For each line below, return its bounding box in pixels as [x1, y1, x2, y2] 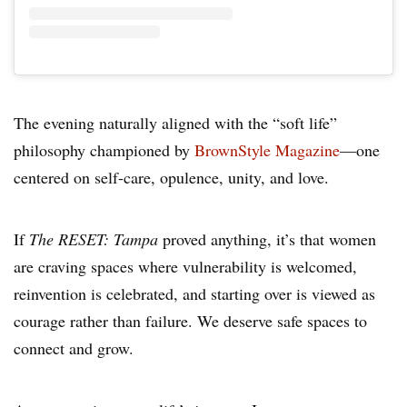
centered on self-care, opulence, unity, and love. [14, 166, 329, 189]
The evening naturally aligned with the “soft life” [14, 112, 337, 134]
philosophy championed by [14, 139, 194, 162]
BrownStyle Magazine [194, 139, 340, 162]
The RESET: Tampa [29, 228, 158, 251]
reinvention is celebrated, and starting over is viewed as [14, 283, 375, 305]
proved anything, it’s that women [158, 228, 376, 251]
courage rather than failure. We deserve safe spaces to [14, 310, 367, 333]
